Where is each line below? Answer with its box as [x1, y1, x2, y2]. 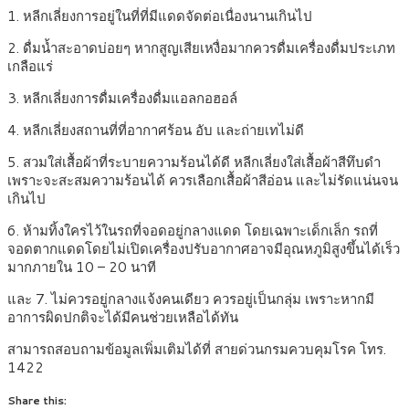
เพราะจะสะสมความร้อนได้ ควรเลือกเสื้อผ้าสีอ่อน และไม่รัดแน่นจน [7, 171, 398, 191]
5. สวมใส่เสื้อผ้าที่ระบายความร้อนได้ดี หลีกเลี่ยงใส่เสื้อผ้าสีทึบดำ [7, 152, 381, 173]
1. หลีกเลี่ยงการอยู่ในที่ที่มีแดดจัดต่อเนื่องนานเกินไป [7, 6, 312, 26]
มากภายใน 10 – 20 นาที [7, 257, 156, 278]
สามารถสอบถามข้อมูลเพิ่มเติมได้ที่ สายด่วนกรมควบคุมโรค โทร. [7, 340, 386, 360]
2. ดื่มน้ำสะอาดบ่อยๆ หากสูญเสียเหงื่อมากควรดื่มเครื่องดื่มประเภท [7, 38, 395, 58]
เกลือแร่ [7, 57, 53, 77]
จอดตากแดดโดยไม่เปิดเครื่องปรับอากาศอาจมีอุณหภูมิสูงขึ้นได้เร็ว [7, 239, 400, 259]
